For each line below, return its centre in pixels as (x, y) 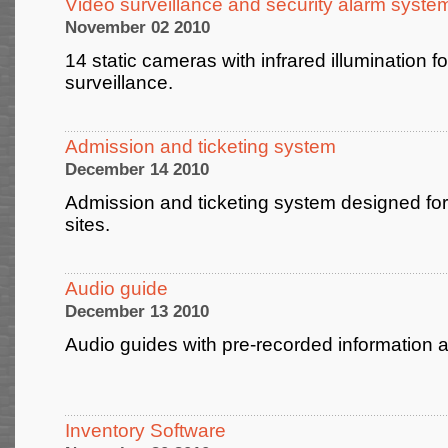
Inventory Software (145, 430)
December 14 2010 (137, 169)
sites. (112, 224)
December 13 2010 (137, 311)
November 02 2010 (137, 27)
